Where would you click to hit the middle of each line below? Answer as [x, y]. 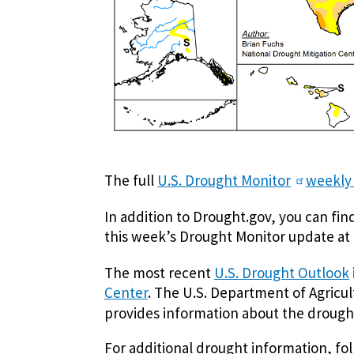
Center [126, 292]
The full [131, 181]
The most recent [159, 272]
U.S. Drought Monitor [224, 181]
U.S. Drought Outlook [282, 272]
